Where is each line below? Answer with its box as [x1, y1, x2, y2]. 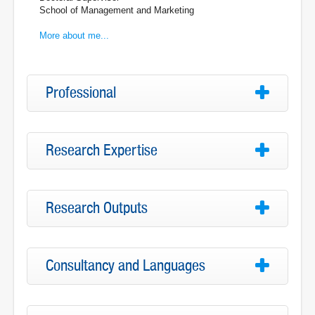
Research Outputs [46, 200, 148, 217]
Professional [46, 84, 116, 102]
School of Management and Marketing [39, 4, 194, 15]
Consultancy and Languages [46, 257, 205, 274]
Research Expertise [46, 142, 157, 160]
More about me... [39, 30, 109, 41]
